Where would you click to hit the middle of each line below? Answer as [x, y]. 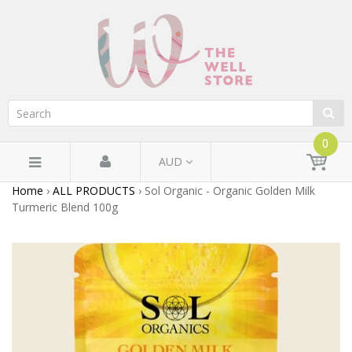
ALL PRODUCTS [94, 190]
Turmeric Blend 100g [65, 207]
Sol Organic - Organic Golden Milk [228, 190]
